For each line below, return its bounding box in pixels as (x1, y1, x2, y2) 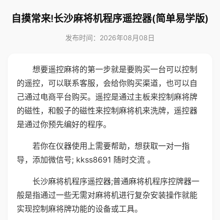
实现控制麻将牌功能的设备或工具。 (17, 204, 142, 214)
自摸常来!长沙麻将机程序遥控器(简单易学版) (11, 13, 209, 25)
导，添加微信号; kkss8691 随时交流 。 (17, 155, 155, 165)
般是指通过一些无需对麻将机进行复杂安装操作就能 (17, 190, 197, 200)
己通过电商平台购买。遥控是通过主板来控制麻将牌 (17, 92, 197, 102)
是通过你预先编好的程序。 (17, 119, 111, 129)
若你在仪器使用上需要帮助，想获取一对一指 (32, 141, 190, 151)
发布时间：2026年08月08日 (65, 33, 155, 42)
